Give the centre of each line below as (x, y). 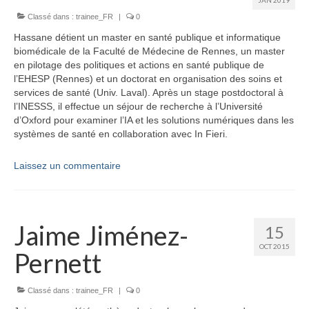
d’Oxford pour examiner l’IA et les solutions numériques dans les (154, 120)
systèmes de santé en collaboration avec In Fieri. (121, 133)
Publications (61, 34)
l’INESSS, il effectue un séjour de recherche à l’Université (138, 106)
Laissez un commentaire (67, 165)
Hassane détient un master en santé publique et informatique (147, 37)
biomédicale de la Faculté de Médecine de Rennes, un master (149, 51)
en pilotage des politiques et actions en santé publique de (139, 64)
